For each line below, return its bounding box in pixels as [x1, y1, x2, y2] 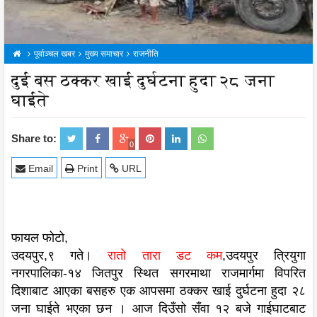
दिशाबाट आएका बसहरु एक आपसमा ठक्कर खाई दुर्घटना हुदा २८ [11, 284, 306, 299]
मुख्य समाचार [85, 49, 123, 59]
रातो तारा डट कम [108, 248, 222, 263]
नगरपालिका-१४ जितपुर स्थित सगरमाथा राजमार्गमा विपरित [11, 266, 306, 281]
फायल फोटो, [11, 231, 68, 246]
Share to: [11, 132, 57, 145]
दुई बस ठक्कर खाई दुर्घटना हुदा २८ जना [11, 71, 275, 91]
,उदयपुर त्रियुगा [221, 248, 306, 263]
